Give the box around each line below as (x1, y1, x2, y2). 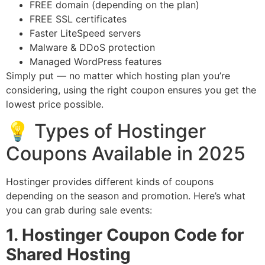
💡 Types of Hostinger (6, 119, 206, 143)
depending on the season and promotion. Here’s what (6, 189, 245, 202)
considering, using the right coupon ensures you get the (6, 84, 256, 96)
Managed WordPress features (30, 56, 161, 68)
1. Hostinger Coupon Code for (6, 225, 244, 245)
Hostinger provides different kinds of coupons (6, 175, 214, 188)
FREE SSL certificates (30, 13, 127, 25)
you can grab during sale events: (6, 203, 152, 216)
